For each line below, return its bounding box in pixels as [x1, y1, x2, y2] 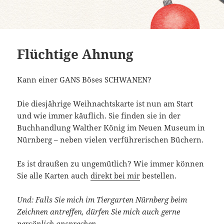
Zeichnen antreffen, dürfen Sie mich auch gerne [17, 206, 180, 216]
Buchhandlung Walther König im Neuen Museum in [17, 122, 205, 132]
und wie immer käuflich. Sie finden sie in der [17, 110, 181, 120]
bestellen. [140, 170, 177, 180]
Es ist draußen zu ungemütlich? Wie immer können [17, 158, 204, 168]
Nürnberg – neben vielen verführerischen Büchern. [17, 134, 204, 144]
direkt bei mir [90, 170, 140, 180]
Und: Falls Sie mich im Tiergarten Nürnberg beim [17, 194, 187, 204]
